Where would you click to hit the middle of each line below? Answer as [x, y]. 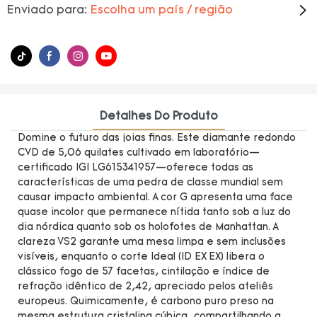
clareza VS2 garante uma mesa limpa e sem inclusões [152, 242]
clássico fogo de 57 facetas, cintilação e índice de [144, 272]
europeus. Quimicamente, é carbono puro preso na [146, 301]
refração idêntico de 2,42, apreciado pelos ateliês [145, 287]
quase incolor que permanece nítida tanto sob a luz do [154, 212]
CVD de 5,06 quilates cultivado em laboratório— [139, 153]
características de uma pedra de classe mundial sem [150, 183]
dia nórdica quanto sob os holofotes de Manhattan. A [148, 227]
